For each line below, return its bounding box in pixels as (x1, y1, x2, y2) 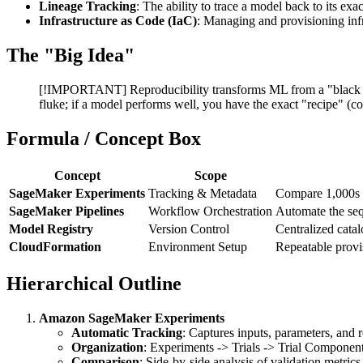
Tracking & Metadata (148, 186, 257, 200)
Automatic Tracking (71, 325, 182, 340)
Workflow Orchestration (148, 203, 272, 218)
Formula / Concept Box (6, 127, 201, 149)
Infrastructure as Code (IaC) (39, 14, 197, 28)
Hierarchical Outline (6, 272, 181, 294)
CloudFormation (9, 239, 101, 254)
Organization (71, 340, 143, 354)
